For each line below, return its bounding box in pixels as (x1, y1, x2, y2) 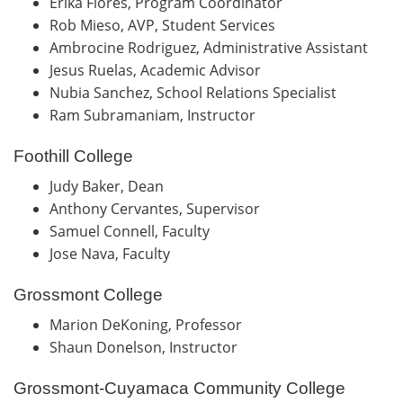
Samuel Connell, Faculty (49, 220, 213, 241)
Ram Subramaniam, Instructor (49, 104, 263, 125)
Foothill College (13, 146, 133, 166)
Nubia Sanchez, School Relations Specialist (49, 82, 344, 103)
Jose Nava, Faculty (49, 243, 174, 264)
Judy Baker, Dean (49, 175, 171, 196)
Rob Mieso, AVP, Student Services (49, 14, 282, 35)
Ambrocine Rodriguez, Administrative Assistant (49, 37, 375, 58)
